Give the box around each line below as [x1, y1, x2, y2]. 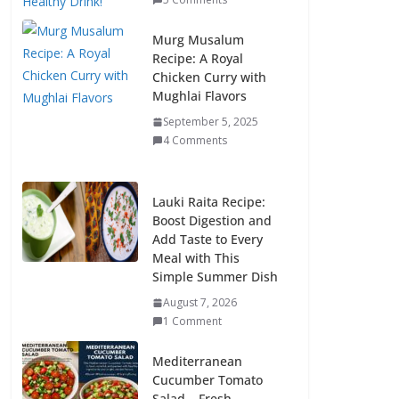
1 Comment [163, 313, 222, 329]
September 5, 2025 [163, 114, 258, 129]
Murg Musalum [152, 31, 244, 48]
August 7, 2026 [163, 295, 237, 310]
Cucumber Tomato [152, 371, 263, 388]
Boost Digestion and [152, 212, 272, 229]
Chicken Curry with [152, 69, 266, 85]
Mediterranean [152, 353, 242, 370]
